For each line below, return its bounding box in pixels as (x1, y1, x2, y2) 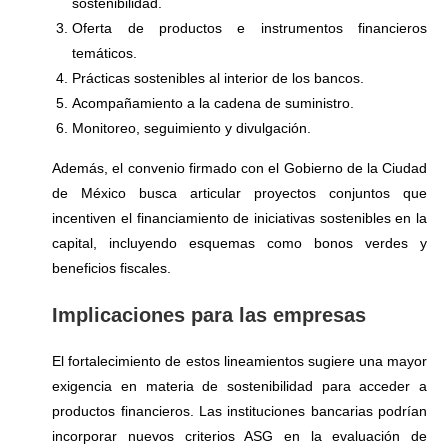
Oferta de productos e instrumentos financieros (72, 20, 428, 37)
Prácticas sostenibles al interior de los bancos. (72, 70, 365, 87)
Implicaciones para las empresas (52, 304, 367, 327)
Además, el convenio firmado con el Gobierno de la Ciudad (52, 160, 428, 177)
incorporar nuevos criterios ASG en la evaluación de (52, 428, 428, 445)
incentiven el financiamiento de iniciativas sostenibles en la (52, 210, 428, 227)
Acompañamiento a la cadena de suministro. (72, 95, 355, 112)
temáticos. (72, 45, 138, 62)
